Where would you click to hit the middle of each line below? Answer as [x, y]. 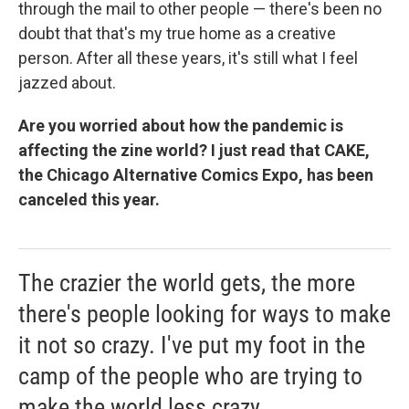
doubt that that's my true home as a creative [177, 33]
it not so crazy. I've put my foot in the [192, 345]
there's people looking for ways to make [204, 314]
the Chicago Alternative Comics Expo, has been [196, 174]
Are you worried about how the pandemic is [181, 125]
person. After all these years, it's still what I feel [188, 58]
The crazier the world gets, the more [187, 283]
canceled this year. [89, 199]
